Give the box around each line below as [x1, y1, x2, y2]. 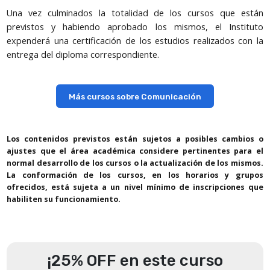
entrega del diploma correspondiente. [7, 49, 160, 61]
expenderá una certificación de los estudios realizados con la [7, 35, 263, 47]
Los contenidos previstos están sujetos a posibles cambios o [7, 133, 263, 144]
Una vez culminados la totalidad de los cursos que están [7, 7, 263, 19]
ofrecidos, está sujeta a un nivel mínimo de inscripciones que [7, 181, 263, 192]
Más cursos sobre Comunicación [69, 92, 201, 102]
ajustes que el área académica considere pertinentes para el [7, 145, 263, 156]
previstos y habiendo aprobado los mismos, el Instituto [7, 21, 263, 33]
